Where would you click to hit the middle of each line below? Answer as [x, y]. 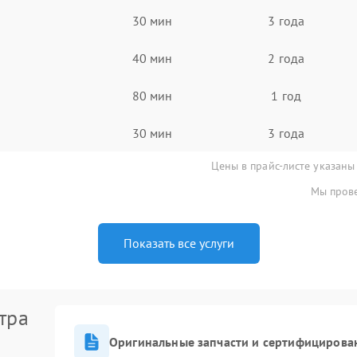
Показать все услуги [178, 243]
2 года [286, 58]
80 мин [152, 95]
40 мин [152, 58]
